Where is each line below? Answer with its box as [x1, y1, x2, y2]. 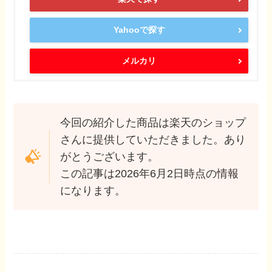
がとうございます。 [59, 150, 158, 163]
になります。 [59, 184, 126, 197]
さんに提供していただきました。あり [59, 133, 246, 146]
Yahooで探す [113, 25, 165, 35]
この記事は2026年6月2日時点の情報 [59, 167, 239, 180]
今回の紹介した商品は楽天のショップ [59, 116, 246, 129]
